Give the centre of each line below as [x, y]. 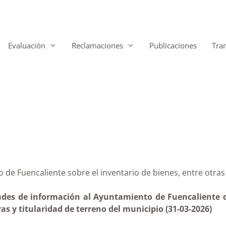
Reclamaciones [97, 45]
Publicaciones [173, 45]
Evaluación [27, 45]
